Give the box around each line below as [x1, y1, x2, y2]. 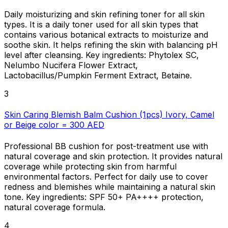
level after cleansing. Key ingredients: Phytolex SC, [4, 50, 199, 61]
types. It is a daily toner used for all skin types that [4, 19, 198, 30]
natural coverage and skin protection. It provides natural [4, 151, 222, 161]
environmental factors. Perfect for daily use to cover [4, 171, 208, 182]
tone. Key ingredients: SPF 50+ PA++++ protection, [4, 191, 204, 202]
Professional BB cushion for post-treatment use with [4, 140, 208, 151]
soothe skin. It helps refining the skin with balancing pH [4, 40, 218, 50]
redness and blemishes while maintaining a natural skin [4, 181, 215, 192]
